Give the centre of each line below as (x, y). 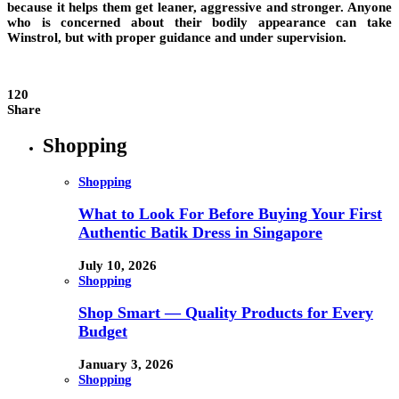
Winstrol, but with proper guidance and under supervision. (177, 38)
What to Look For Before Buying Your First (230, 214)
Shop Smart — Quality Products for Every (226, 313)
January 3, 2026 (126, 364)
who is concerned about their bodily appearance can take (199, 23)
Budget (103, 332)
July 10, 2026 (118, 265)
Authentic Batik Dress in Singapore (200, 233)
